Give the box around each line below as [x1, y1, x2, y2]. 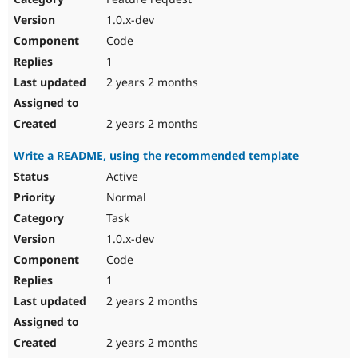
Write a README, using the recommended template [14, 148, 299, 164]
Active [103, 169, 138, 185]
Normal [103, 189, 146, 205]
